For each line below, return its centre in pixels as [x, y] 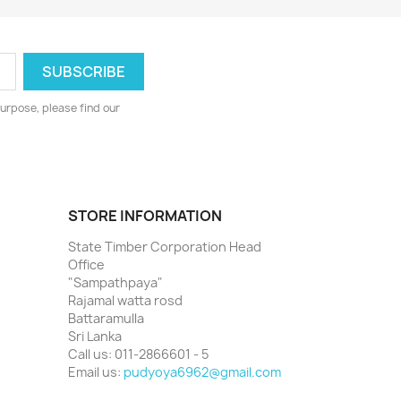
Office [86, 265]
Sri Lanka [95, 337]
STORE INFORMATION [145, 216]
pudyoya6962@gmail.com [202, 372]
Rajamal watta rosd [125, 301]
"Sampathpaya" [115, 283]
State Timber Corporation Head [165, 247]
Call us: [91, 354]
